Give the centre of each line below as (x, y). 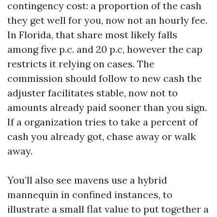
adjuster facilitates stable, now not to (93, 93)
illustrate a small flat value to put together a (108, 209)
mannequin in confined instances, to (90, 194)
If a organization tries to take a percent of (103, 122)
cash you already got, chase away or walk (101, 136)
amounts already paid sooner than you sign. (107, 107)
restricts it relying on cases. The (81, 64)
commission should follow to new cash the (105, 78)
